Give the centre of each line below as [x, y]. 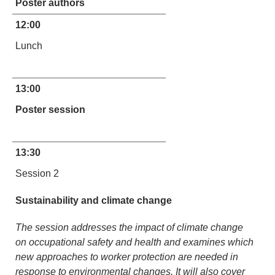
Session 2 [37, 173]
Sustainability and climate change [94, 200]
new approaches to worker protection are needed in [127, 257]
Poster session [50, 110]
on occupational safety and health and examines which [134, 242]
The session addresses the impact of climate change [129, 227]
